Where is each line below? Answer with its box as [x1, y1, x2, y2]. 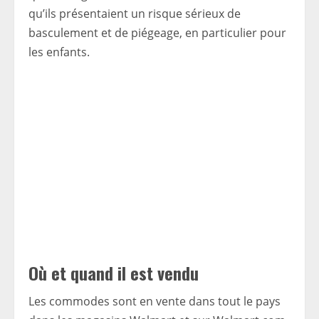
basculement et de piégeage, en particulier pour [28, 25, 286, 41]
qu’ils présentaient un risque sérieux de [28, 6, 241, 21]
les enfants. [28, 44, 90, 60]
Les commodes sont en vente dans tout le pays [28, 293, 281, 310]
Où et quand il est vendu [28, 260, 199, 286]
